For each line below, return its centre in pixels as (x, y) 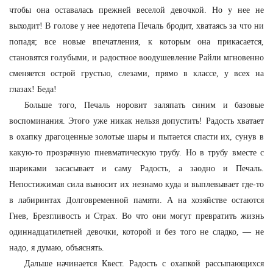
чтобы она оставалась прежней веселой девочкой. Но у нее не (136, 10)
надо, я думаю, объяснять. (57, 248)
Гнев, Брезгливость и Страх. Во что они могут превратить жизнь (136, 216)
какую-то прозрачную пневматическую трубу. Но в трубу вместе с (136, 153)
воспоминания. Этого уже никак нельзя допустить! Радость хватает (136, 121)
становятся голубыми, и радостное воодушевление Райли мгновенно (136, 58)
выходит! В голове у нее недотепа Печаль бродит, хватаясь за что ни (136, 26)
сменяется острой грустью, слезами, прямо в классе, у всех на (136, 73)
